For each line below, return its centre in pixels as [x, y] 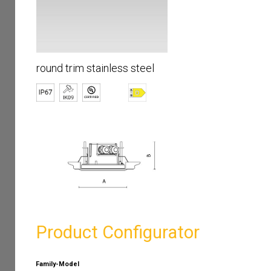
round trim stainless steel [95, 68]
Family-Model [57, 264]
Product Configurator [118, 232]
